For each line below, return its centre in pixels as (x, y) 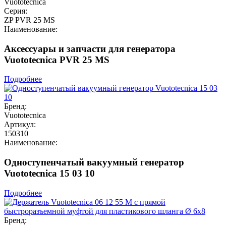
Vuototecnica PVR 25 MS (57, 60)
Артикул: (20, 125)
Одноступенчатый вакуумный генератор (94, 162)
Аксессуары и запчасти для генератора (90, 48)
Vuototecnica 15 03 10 (49, 174)
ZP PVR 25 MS (30, 20)
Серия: (16, 11)
